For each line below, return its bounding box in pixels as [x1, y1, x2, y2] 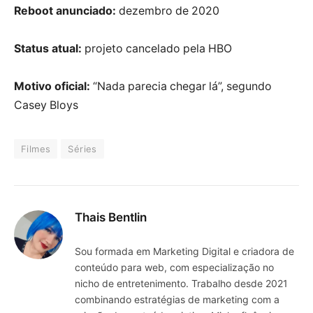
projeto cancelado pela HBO [82, 41, 232, 55]
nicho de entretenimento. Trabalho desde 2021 [75, 277, 288, 289]
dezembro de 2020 [116, 3, 219, 17]
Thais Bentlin [75, 210, 147, 224]
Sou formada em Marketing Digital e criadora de [75, 245, 294, 257]
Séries [68, 143, 97, 154]
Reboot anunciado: [14, 3, 116, 17]
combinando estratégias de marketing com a [75, 293, 279, 305]
